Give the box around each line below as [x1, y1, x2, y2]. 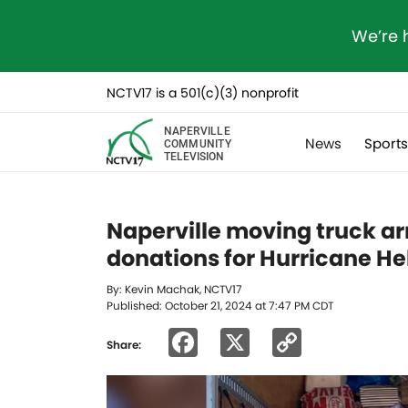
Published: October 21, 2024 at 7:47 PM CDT [107, 298, 333, 313]
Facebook [198, 321, 339, 362]
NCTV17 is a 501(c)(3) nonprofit [107, 84, 299, 102]
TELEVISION [163, 148, 224, 163]
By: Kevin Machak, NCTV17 [107, 281, 242, 297]
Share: [107, 336, 141, 352]
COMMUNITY [163, 135, 231, 150]
